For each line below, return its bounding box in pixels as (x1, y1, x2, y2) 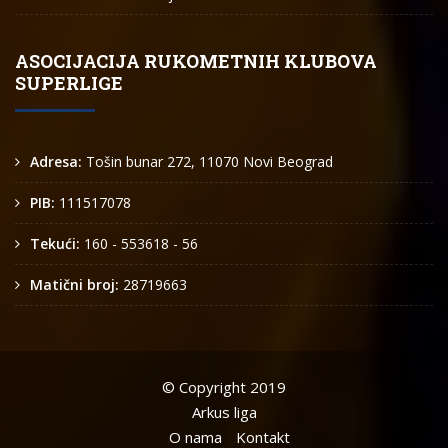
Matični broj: (30, 274, 123, 294)
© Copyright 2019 (162, 376, 286, 397)
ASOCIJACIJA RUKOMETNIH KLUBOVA (15, 48, 377, 73)
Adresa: (30, 151, 86, 171)
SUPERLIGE (15, 70, 123, 95)
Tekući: (30, 233, 84, 253)
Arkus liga (191, 401, 257, 422)
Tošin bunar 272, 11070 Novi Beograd (86, 151, 333, 171)
